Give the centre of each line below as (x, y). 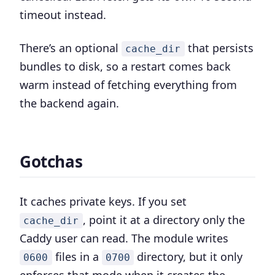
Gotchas (51, 161)
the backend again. (69, 103)
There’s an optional (71, 48)
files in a (77, 257)
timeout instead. (63, 15)
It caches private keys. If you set (103, 201)
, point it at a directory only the (164, 220)
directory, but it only (188, 257)
